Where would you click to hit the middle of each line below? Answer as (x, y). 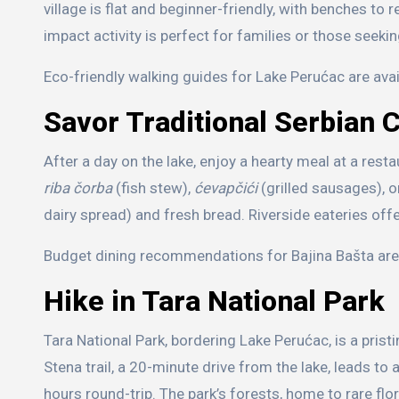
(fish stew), (153, 188)
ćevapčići (226, 188)
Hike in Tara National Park (214, 301)
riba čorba (78, 188)
